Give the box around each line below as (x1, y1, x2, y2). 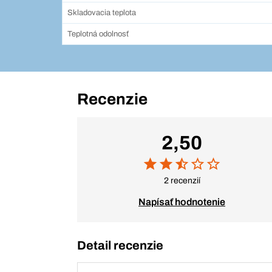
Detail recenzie (77, 239, 163, 252)
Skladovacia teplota (67, 8, 136, 17)
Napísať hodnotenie (138, 197, 225, 207)
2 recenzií (163, 176, 200, 185)
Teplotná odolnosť (67, 30, 129, 38)
